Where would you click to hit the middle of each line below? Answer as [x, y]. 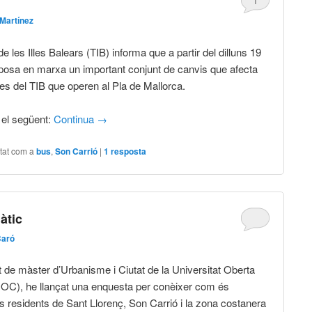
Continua [76, 119]
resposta [128, 151]
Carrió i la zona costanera [207, 303]
